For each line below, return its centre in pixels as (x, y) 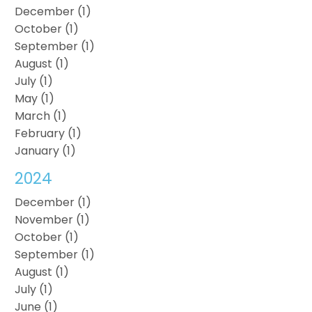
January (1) (46, 150)
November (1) (53, 219)
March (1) (41, 116)
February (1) (48, 133)
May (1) (35, 98)
